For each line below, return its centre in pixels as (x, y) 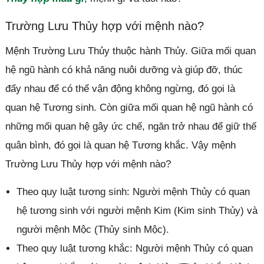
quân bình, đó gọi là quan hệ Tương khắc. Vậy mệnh (120, 145)
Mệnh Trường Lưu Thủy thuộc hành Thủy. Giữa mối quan (130, 51)
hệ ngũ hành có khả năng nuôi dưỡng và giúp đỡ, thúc (124, 70)
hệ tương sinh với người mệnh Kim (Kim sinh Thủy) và (137, 210)
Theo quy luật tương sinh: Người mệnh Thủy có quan (133, 192)
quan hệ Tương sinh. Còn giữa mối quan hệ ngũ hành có (129, 107)
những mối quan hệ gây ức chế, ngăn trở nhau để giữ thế (131, 126)
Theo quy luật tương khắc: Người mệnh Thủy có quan (134, 248)
